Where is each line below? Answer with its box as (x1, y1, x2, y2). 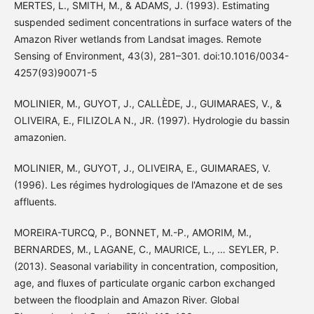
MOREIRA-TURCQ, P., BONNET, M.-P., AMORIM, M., (13, 226, 252, 239)
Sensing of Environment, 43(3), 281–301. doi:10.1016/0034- (13, 49, 289, 62)
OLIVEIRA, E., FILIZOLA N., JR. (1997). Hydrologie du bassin (13, 114, 289, 126)
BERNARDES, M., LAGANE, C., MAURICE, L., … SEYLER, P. (13, 243, 279, 256)
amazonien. (13, 131, 67, 143)
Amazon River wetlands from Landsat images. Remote (13, 32, 261, 45)
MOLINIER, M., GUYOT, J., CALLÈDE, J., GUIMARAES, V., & (13, 97, 282, 109)
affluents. (13, 196, 57, 208)
